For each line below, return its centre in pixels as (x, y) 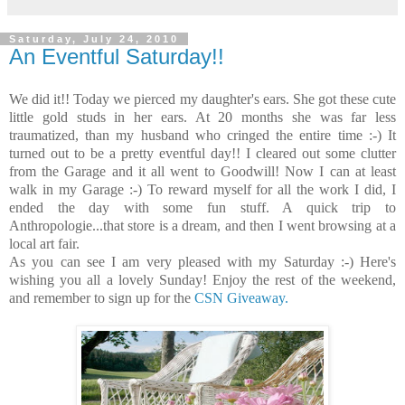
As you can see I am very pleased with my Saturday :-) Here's (202, 262)
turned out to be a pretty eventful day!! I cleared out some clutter (202, 154)
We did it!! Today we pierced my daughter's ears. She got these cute (202, 99)
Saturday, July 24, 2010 (94, 38)
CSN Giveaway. (241, 298)
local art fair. (44, 244)
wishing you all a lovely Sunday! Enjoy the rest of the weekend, (202, 280)
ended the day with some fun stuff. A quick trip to (202, 208)
